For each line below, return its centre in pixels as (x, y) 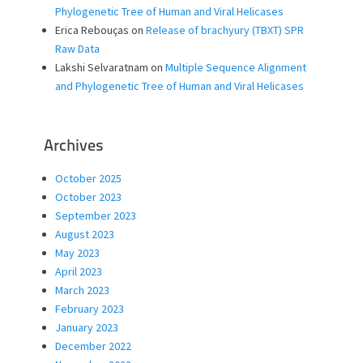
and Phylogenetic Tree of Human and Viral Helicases (179, 86)
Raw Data (77, 49)
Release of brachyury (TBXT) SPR (225, 30)
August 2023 (85, 234)
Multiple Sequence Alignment (236, 67)
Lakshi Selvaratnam (102, 67)
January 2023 (87, 327)
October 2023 (88, 197)
